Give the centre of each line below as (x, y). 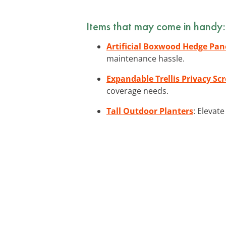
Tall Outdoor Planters (150, 111)
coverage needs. (137, 91)
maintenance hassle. (146, 58)
